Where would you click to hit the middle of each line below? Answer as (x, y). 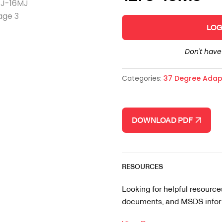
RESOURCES (142, 166)
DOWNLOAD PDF (163, 120)
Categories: (142, 78)
